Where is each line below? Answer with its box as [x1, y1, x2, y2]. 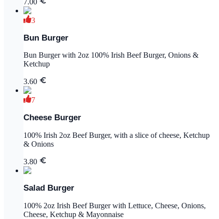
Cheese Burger [23, 113, 81, 123]
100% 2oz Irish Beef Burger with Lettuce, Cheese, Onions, [23, 201, 206, 210]
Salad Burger [23, 183, 74, 193]
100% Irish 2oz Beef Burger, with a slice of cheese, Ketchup [23, 131, 210, 140]
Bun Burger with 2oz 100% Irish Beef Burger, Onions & [23, 51, 198, 60]
